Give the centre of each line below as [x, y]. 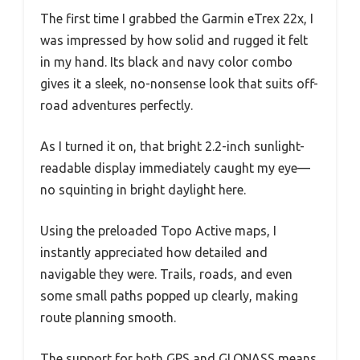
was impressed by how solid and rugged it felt [174, 41]
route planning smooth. [108, 318]
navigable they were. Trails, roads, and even [166, 274]
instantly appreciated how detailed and [154, 253]
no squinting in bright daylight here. [143, 190]
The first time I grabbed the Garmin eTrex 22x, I [177, 19]
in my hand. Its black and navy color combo [166, 62]
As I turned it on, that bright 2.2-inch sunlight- [172, 147]
